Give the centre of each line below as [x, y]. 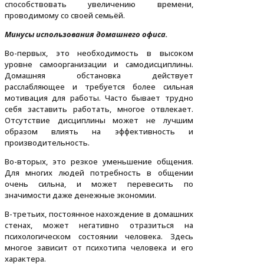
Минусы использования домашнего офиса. [86, 34]
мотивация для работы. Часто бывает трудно [99, 98]
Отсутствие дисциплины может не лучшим [99, 121]
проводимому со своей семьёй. [65, 16]
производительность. [47, 143]
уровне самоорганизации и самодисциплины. [99, 65]
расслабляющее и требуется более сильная [99, 87]
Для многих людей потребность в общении [99, 173]
